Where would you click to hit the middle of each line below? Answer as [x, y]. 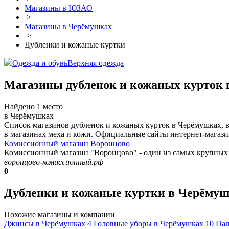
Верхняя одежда [96, 63]
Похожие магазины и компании [60, 214]
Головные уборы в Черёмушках [150, 224]
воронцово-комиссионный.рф [54, 162]
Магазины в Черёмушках [68, 27]
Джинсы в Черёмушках [46, 224]
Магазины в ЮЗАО [59, 8]
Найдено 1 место [33, 107]
